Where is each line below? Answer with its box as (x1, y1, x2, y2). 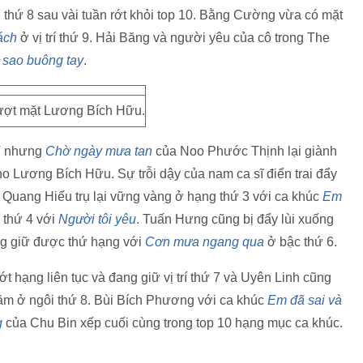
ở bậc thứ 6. (264, 235, 337, 249)
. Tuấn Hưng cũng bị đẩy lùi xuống (136, 212, 334, 226)
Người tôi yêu (58, 212, 136, 226)
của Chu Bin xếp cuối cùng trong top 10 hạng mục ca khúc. (2, 316, 343, 330)
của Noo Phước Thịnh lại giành (152, 144, 337, 158)
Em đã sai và (267, 293, 342, 307)
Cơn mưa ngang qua (145, 235, 264, 249)
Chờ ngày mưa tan (45, 144, 152, 158)
